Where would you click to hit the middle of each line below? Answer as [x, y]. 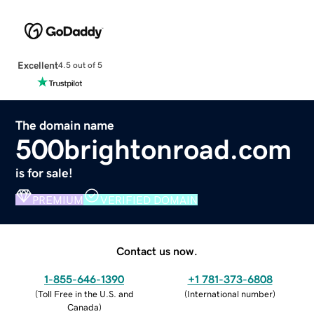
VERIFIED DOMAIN [149, 199]
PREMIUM [58, 199]
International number [230, 294]
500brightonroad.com [154, 149]
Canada [83, 307]
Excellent [37, 65]
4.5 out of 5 [80, 66]
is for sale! [45, 173]
